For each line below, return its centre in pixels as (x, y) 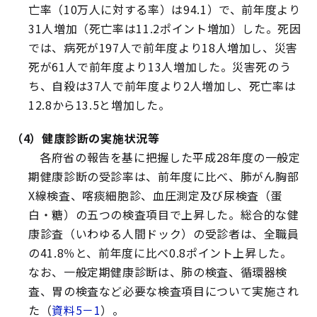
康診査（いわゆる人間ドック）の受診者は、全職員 (164, 234)
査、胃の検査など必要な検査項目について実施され (164, 291)
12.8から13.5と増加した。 (99, 105)
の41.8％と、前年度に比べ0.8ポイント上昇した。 (160, 253)
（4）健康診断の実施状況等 (86, 138)
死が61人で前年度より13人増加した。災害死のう (160, 67)
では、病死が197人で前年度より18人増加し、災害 (163, 48)
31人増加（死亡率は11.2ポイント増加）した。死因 (165, 29)
